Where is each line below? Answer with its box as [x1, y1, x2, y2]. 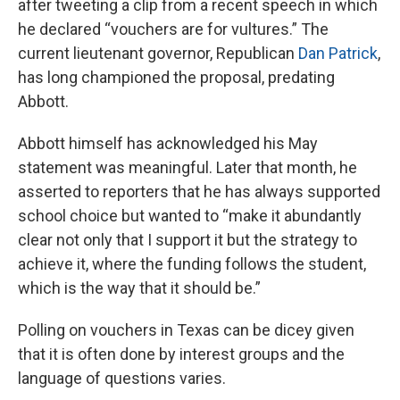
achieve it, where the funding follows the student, [18, 254, 366, 274]
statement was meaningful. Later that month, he [18, 158, 357, 178]
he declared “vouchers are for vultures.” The [18, 20, 329, 39]
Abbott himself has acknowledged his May [18, 134, 318, 154]
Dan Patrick [298, 44, 378, 63]
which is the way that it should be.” [18, 279, 261, 298]
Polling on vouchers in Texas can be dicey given [18, 321, 354, 340]
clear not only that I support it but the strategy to [18, 230, 357, 250]
